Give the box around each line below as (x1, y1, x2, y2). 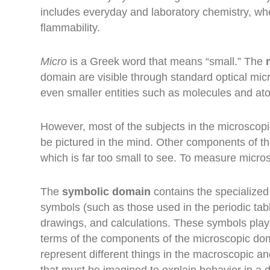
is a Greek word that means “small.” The (67, 55, 266, 67)
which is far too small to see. (40, 151, 180, 164)
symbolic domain (62, 185, 151, 198)
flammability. (40, 21, 101, 34)
